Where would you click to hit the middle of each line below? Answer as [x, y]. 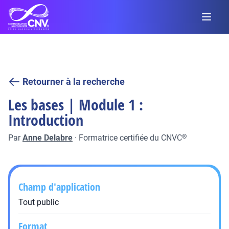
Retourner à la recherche [74, 82]
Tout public [39, 202]
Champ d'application [59, 187]
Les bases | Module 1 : [76, 105]
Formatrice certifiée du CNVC [130, 138]
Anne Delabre [48, 138]
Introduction [46, 120]
